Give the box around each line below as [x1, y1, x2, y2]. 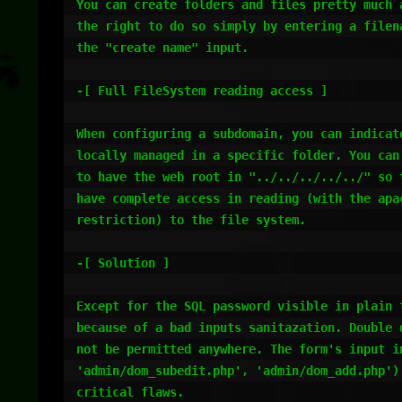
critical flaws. [76, 385, 184, 399]
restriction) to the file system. [76, 213, 306, 227]
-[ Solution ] [76, 256, 170, 270]
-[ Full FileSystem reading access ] [76, 83, 328, 98]
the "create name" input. [76, 40, 249, 55]
